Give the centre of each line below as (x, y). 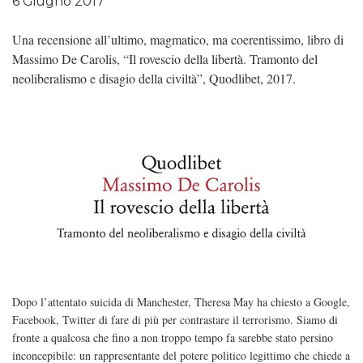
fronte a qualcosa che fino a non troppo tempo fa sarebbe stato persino (173, 338)
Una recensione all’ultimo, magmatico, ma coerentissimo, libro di (178, 40)
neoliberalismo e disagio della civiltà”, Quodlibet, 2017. (154, 79)
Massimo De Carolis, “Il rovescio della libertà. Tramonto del (165, 59)
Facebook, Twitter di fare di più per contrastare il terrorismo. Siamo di (175, 320)
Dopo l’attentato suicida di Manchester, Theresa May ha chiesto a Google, (181, 302)
